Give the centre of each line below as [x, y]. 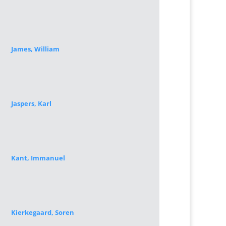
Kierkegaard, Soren [42, 212]
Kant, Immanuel [38, 158]
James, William [35, 49]
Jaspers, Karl [31, 103]
